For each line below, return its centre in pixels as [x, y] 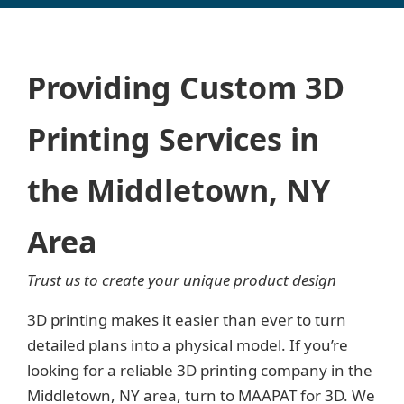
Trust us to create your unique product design [182, 280]
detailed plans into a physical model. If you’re [188, 345]
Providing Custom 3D [186, 87]
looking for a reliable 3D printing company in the [200, 370]
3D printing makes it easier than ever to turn [187, 320]
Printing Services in [173, 139]
